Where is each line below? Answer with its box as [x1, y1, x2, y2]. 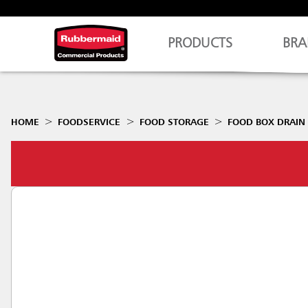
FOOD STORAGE [139, 118, 209, 127]
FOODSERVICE [58, 118, 121, 127]
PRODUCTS [168, 37, 233, 51]
